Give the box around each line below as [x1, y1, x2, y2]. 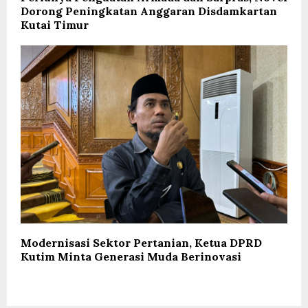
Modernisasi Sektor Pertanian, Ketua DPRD [21, 235, 262, 250]
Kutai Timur [21, 18, 89, 32]
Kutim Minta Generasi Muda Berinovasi [21, 249, 241, 263]
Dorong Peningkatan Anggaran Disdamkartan [21, 4, 277, 19]
